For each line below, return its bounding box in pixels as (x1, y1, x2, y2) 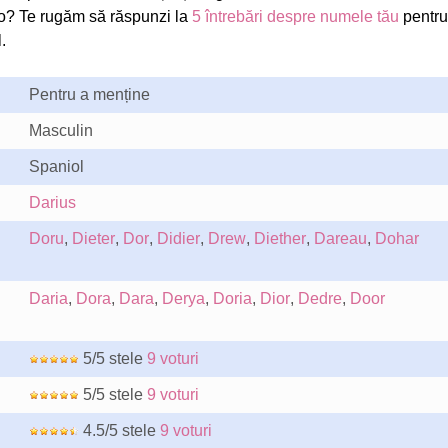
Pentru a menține (28, 86, 150, 103)
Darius (28, 194, 76, 211)
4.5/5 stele (78, 422, 160, 439)
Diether (253, 230, 306, 247)
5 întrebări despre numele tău (191, 8, 399, 25)
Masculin (28, 122, 93, 139)
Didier (156, 230, 200, 247)
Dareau (313, 230, 367, 247)
